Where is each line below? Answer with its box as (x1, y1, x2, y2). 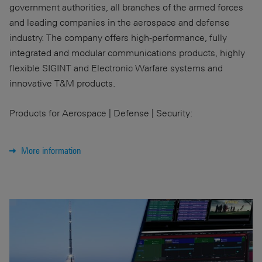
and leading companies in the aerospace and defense (9, 16, 230, 28)
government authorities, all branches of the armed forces (9, 1, 243, 13)
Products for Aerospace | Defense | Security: (9, 107, 192, 119)
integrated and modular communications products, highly (9, 47, 245, 58)
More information (21, 145, 81, 156)
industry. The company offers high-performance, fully (9, 32, 227, 43)
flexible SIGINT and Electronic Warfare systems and (9, 62, 223, 74)
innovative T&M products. (9, 77, 115, 89)
